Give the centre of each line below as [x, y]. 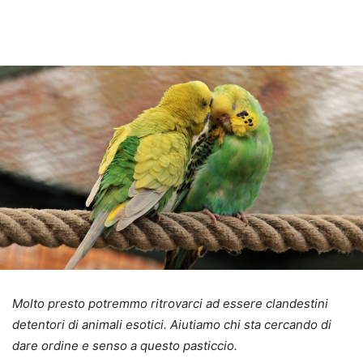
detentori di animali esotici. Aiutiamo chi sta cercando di [172, 325]
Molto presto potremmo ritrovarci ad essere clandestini [170, 303]
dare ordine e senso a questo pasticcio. [125, 346]
